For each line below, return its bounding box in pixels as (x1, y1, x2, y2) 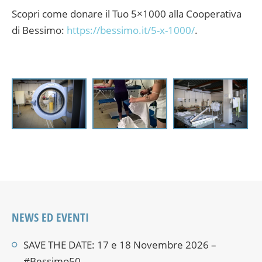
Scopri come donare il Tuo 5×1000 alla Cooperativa (12, 7, 242, 21)
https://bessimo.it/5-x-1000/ (67, 23, 195, 37)
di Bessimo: (12, 23, 67, 37)
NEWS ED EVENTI (12, 209, 89, 225)
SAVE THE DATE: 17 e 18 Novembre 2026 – (23, 237, 216, 251)
